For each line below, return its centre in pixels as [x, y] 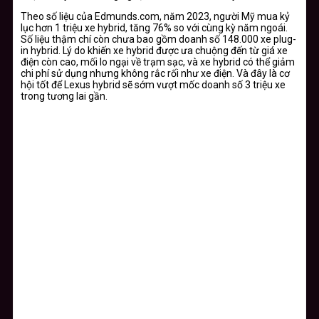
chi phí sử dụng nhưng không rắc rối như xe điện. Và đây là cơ [155, 73]
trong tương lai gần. [64, 96]
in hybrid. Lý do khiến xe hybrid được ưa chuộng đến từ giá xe [154, 50]
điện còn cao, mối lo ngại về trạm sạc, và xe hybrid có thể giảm [158, 62]
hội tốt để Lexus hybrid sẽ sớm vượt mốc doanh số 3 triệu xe [153, 84]
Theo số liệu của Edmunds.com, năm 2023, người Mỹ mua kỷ [155, 16]
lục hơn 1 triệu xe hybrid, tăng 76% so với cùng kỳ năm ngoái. [154, 27]
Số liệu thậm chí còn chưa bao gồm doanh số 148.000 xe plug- [158, 39]
